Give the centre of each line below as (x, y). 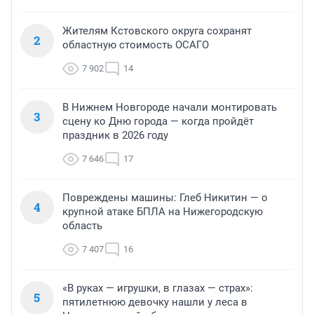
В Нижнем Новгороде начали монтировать (170, 108)
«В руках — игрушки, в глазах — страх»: (158, 288)
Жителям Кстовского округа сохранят (157, 31)
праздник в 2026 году (115, 136)
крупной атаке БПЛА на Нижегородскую (163, 212)
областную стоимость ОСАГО (136, 45)
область (82, 226)
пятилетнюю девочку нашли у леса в (155, 302)
